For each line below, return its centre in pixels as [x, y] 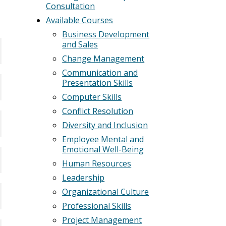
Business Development [106, 34]
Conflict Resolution [98, 111]
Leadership [83, 178]
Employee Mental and [103, 139]
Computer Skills [92, 97]
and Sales [80, 44]
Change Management [103, 59]
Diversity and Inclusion [105, 125]
